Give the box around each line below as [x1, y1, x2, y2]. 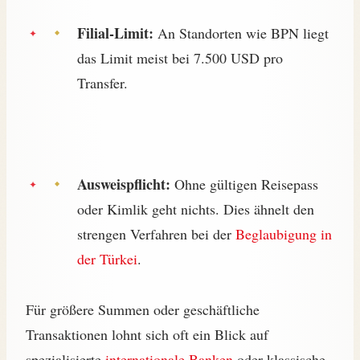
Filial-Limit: [77, 22, 153, 44]
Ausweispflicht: [77, 174, 170, 195]
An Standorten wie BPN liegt [153, 23, 329, 43]
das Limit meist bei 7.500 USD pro [77, 48, 283, 68]
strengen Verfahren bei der [77, 224, 235, 244]
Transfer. [77, 73, 128, 93]
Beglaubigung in [235, 224, 332, 244]
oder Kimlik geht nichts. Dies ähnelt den [77, 199, 314, 219]
